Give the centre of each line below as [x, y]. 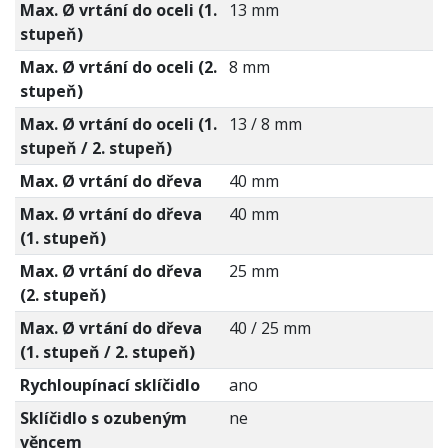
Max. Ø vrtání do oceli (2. [118, 67]
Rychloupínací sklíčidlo [109, 385]
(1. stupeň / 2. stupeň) [107, 352]
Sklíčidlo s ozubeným [103, 418]
